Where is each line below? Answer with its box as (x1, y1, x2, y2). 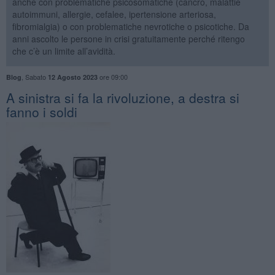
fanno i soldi (6, 102, 77, 121)
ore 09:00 (97, 71, 128, 82)
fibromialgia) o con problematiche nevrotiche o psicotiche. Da (12, 20, 249, 33)
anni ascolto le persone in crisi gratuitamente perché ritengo (12, 32, 245, 45)
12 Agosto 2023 (47, 72, 98, 82)
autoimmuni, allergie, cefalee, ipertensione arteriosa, (12, 7, 216, 20)
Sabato (25, 71, 48, 82)
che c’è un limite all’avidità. (12, 44, 115, 57)
